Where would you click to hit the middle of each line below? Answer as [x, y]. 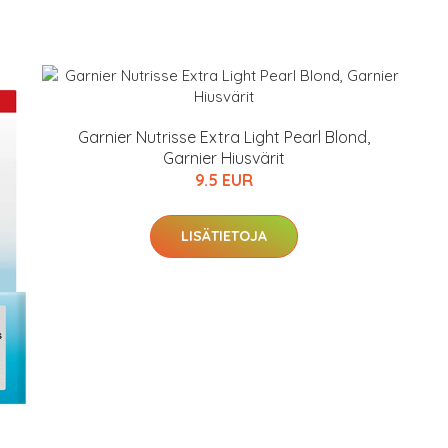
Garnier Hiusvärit [224, 158]
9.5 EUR [224, 180]
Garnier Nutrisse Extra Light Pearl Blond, [224, 137]
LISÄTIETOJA [224, 236]
